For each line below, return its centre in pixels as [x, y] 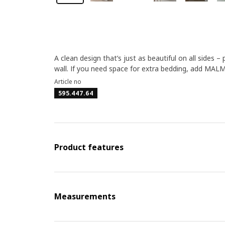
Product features [89, 147]
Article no [68, 82]
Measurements [85, 196]
